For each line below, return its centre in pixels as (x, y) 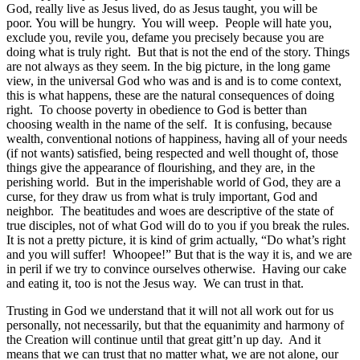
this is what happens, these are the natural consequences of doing (170, 95)
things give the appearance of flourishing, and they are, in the (161, 167)
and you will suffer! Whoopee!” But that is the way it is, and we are (179, 254)
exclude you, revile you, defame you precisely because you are (165, 37)
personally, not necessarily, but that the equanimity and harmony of (175, 325)
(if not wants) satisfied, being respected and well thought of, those (172, 153)
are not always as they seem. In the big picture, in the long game (168, 66)
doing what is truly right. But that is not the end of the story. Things (178, 51)
